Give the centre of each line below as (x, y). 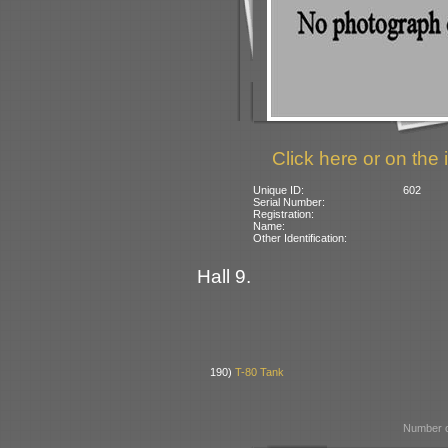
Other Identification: (300, 237)
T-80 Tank (260, 372)
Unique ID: (279, 189)
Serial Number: (289, 201)
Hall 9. (224, 276)
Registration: (284, 213)
